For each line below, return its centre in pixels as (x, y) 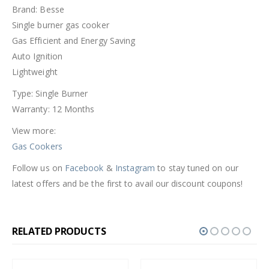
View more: (34, 130)
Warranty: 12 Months (53, 109)
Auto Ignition (37, 56)
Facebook (84, 168)
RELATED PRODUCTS (59, 231)
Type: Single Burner (50, 93)
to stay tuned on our (197, 168)
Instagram (135, 168)
